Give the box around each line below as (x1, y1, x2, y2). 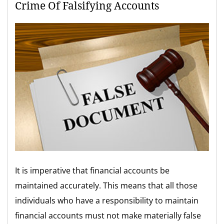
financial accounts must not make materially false (15, 209, 201, 221)
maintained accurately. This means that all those (15, 179, 198, 191)
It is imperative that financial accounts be (15, 164, 170, 176)
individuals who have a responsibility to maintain (15, 194, 199, 206)
